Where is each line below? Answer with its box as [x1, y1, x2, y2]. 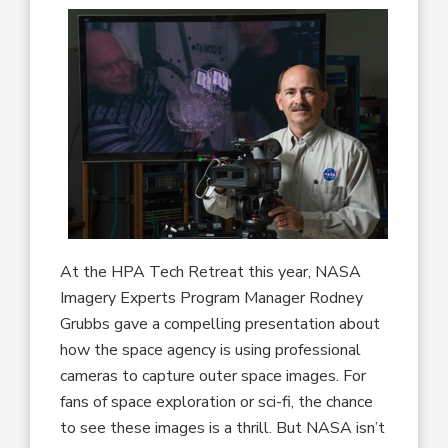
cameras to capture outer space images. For [60, 364, 367, 387]
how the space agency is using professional [60, 338, 362, 361]
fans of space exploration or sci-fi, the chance [60, 390, 374, 413]
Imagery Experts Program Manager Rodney [60, 286, 364, 309]
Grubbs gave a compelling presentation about [60, 312, 381, 335]
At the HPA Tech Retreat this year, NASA [60, 260, 362, 283]
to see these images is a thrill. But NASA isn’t [60, 416, 386, 439]
